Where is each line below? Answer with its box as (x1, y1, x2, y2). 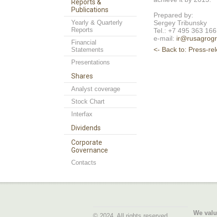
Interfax (71, 110, 93, 118)
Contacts (71, 159, 96, 166)
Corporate (71, 139, 102, 146)
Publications (71, 6, 108, 14)
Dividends (71, 124, 101, 132)
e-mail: (154, 34, 176, 42)
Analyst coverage (71, 85, 120, 93)
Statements (71, 46, 104, 53)
